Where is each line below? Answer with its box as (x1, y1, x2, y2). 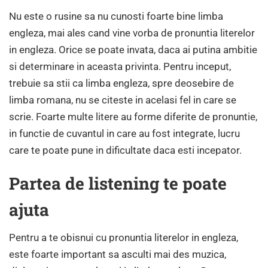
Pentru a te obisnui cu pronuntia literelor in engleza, (9, 231, 238, 243)
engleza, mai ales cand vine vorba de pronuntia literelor (9, 26, 255, 39)
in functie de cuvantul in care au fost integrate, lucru (9, 127, 240, 139)
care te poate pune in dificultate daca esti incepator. (9, 144, 242, 156)
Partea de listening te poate (9, 172, 227, 194)
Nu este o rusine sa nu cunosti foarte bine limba (9, 10, 223, 22)
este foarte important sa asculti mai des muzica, (9, 248, 226, 260)
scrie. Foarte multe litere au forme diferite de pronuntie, (9, 110, 257, 123)
